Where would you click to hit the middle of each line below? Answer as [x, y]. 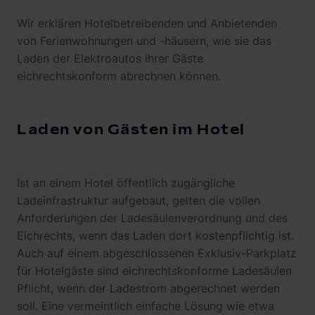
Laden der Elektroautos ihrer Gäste [110, 59]
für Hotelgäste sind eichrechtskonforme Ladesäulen [154, 271]
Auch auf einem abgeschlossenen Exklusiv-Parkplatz [157, 253]
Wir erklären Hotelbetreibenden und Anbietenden [147, 24]
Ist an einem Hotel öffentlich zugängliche [126, 183]
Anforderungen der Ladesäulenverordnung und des [152, 218]
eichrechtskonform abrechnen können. [119, 76]
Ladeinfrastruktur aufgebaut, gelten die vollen [139, 201]
